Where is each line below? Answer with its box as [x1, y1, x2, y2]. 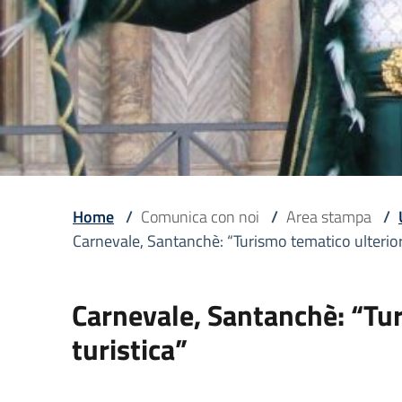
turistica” [72, 328, 188, 371]
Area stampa [286, 205, 371, 229]
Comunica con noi [141, 205, 259, 229]
